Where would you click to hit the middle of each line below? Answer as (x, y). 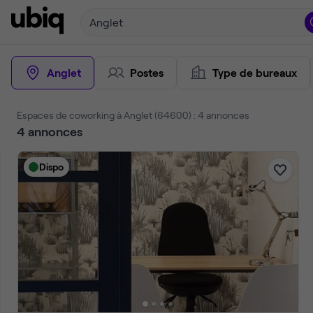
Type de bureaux (255, 72)
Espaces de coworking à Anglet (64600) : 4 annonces (133, 115)
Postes (147, 72)
